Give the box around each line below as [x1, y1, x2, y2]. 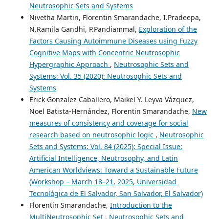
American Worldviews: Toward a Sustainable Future [29, 165, 198, 175]
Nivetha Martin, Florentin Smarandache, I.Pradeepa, [29, 12, 201, 22]
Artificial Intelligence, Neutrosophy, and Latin [29, 153, 178, 163]
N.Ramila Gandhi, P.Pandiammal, [29, 24, 139, 34]
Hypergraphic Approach [29, 59, 110, 69]
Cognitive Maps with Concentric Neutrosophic [29, 47, 180, 57]
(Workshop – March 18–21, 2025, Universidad [29, 176, 176, 186]
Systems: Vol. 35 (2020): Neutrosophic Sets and [29, 71, 182, 81]
